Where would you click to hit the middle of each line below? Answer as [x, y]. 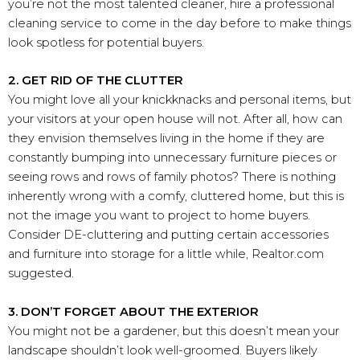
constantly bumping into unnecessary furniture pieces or [172, 158]
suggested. [41, 274]
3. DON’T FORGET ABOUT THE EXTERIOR [133, 311]
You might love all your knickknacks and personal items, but [180, 100]
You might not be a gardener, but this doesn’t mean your [174, 331]
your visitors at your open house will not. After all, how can [175, 119]
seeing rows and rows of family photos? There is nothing [172, 177]
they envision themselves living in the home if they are [166, 139]
